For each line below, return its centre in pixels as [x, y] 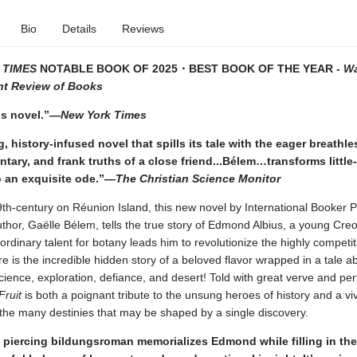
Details [79, 29]
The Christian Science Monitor [198, 178]
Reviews [143, 29]
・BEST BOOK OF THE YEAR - [260, 69]
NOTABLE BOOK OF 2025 [107, 69]
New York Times [103, 115]
